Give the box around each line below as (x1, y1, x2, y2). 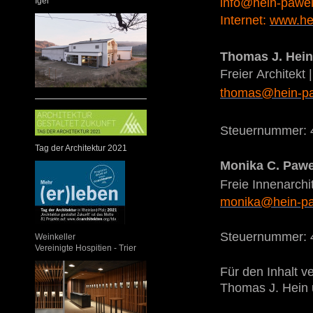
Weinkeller (35, 232, 75, 242)
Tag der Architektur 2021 (35, 143, 127, 154)
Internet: (220, 13, 266, 28)
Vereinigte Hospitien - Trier (35, 243, 136, 254)
